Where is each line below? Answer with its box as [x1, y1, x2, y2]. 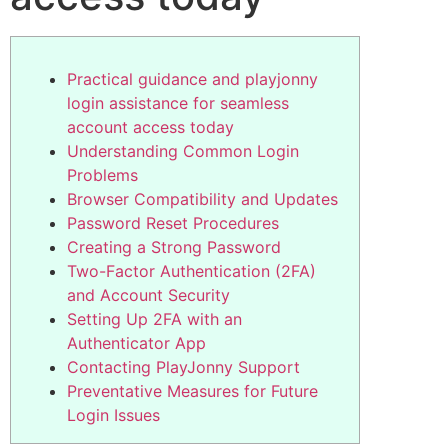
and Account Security [67, 285, 230, 306]
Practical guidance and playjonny [67, 69, 318, 90]
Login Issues [67, 405, 160, 426]
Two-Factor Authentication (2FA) [67, 261, 316, 282]
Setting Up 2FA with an [67, 309, 242, 330]
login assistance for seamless [67, 93, 289, 114]
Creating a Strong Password [67, 237, 281, 258]
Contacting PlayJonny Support [67, 357, 300, 378]
